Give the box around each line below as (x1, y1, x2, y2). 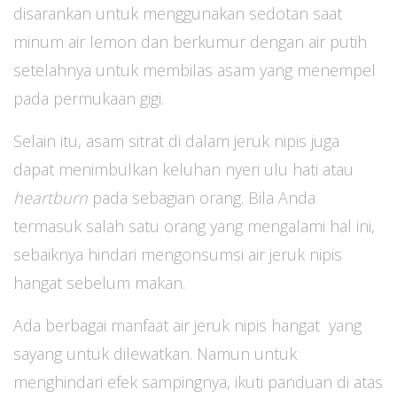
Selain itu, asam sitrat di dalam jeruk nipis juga (13, 130, 339, 152)
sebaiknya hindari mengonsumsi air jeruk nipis (13, 244, 342, 265)
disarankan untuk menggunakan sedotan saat (13, 3, 342, 24)
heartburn (13, 187, 88, 208)
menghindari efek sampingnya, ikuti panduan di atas (13, 371, 383, 393)
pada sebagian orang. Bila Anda (88, 187, 315, 208)
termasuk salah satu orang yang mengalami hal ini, (13, 215, 375, 237)
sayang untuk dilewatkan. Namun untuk (13, 343, 297, 364)
